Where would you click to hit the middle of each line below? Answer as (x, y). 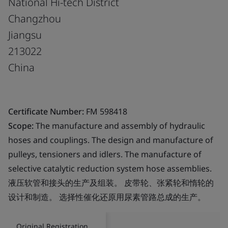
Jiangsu (25, 35)
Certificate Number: (46, 111)
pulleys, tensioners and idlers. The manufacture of (105, 154)
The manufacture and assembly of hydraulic (119, 125)
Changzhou (35, 18)
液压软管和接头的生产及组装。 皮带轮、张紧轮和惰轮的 (111, 182)
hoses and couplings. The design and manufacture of (111, 140)
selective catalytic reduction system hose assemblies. (110, 168)
